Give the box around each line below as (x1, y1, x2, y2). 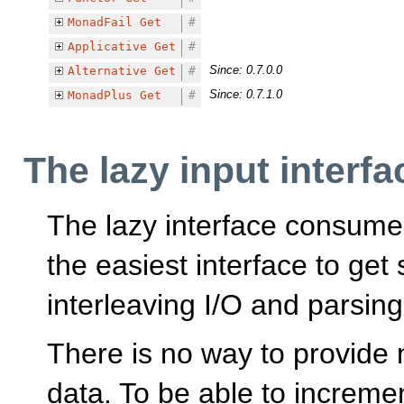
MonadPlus (67, 88, 133, 103)
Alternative (67, 64, 147, 78)
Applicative (67, 40, 147, 54)
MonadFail (67, 15, 133, 30)
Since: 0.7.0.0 (208, 63, 282, 78)
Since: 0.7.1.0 (208, 87, 282, 102)
